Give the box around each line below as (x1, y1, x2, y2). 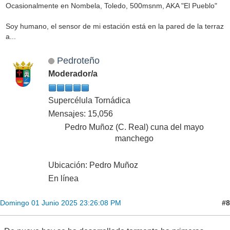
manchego (114, 134, 154, 143)
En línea (48, 174, 79, 183)
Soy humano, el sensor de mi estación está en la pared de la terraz (5, 22, 224, 30)
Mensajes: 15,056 (48, 109, 113, 119)
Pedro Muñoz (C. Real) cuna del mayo (64, 123, 204, 132)
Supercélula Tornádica (48, 96, 130, 105)
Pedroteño (56, 55, 100, 66)
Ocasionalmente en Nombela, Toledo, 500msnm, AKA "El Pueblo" (5, 1, 217, 10)
